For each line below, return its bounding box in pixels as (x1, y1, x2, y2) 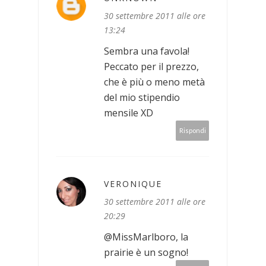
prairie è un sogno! (104, 245, 188, 259)
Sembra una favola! (104, 44, 189, 58)
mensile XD (104, 106, 153, 119)
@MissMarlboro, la (104, 230, 188, 243)
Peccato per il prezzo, (104, 59, 199, 73)
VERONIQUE (104, 178, 162, 189)
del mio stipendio (104, 90, 180, 104)
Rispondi (179, 126, 206, 134)
